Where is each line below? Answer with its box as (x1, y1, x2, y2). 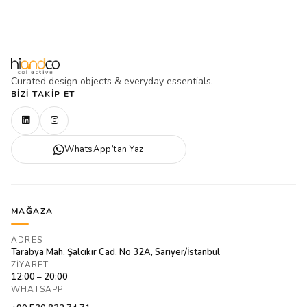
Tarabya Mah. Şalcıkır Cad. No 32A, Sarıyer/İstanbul (11, 245, 220, 258)
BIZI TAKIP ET (11, 88, 75, 99)
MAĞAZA (11, 205, 53, 217)
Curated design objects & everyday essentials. (11, 74, 213, 88)
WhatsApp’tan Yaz (64, 143, 144, 156)
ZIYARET (11, 258, 49, 270)
